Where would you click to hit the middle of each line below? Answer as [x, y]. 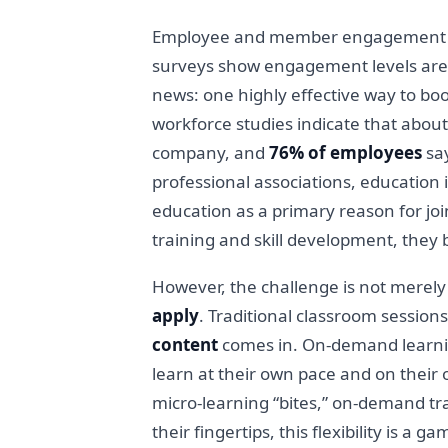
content [185, 344]
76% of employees [345, 152]
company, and [210, 152]
